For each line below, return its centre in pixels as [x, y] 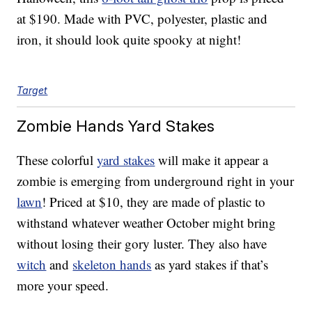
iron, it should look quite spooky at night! [129, 40]
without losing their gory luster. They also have [142, 244]
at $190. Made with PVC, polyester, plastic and [142, 19]
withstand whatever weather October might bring [147, 223]
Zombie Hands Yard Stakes [116, 126]
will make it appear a [212, 160]
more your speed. [63, 286]
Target [32, 91]
